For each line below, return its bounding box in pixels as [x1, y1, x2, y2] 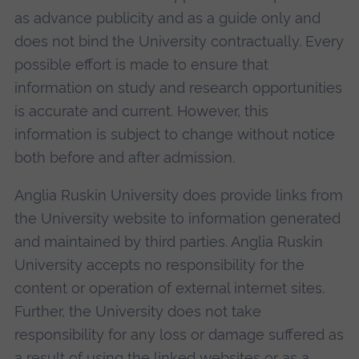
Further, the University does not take [14, 303, 261, 321]
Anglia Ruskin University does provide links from [14, 187, 343, 204]
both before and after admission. [14, 148, 235, 166]
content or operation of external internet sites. [14, 280, 325, 297]
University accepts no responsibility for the [14, 256, 305, 274]
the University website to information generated [14, 210, 341, 228]
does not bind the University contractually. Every [14, 32, 344, 50]
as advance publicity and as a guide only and [14, 9, 321, 26]
